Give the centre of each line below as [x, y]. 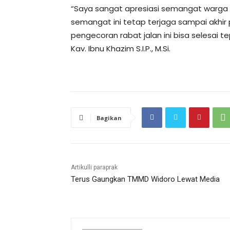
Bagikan [109, 118]
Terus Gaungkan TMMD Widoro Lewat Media [145, 179]
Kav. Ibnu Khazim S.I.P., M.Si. [121, 48]
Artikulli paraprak [94, 167]
